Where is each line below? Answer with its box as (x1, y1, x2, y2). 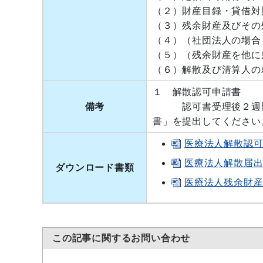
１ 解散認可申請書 (153, 87, 242, 97)
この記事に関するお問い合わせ (52, 233, 191, 243)
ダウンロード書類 (55, 163, 134, 173)
